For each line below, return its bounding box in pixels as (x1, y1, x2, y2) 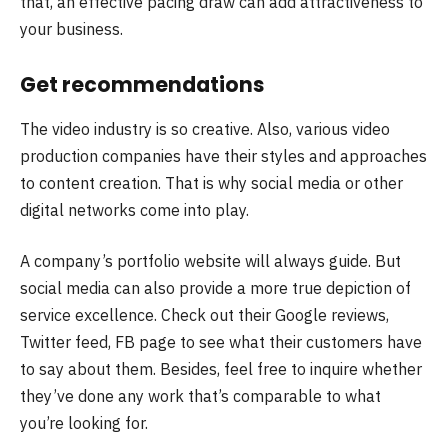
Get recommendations (20, 70, 264, 100)
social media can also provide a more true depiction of (20, 278, 411, 299)
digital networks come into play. (20, 199, 249, 220)
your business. (20, 18, 123, 39)
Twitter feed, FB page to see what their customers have (20, 332, 422, 353)
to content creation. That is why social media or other (20, 172, 403, 193)
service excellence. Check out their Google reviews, (20, 305, 389, 326)
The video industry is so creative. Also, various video (20, 118, 390, 139)
